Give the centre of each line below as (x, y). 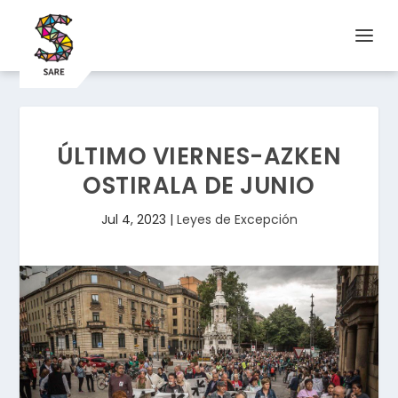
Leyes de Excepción (237, 219)
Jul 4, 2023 (133, 219)
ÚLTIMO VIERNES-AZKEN (199, 156)
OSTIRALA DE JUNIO (199, 186)
